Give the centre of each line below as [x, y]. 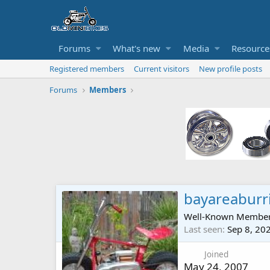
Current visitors [162, 69]
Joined [216, 254]
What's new [137, 48]
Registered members [87, 69]
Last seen [203, 229]
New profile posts [231, 69]
